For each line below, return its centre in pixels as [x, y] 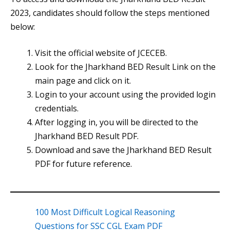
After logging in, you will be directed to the [117, 122]
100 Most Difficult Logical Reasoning [105, 212]
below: [23, 27]
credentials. [57, 109]
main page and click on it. [83, 81]
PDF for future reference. [83, 164]
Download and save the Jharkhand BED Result [123, 150]
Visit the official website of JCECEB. [101, 53]
